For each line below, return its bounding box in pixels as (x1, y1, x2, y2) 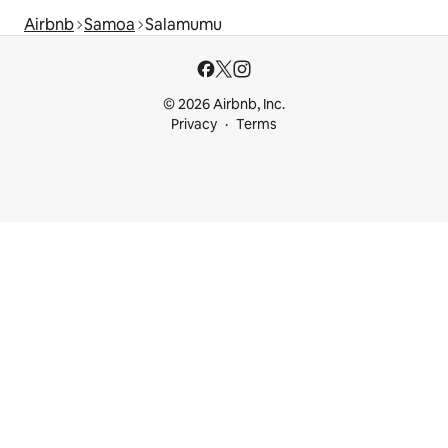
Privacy (171, 115, 217, 134)
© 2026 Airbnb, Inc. (163, 95, 285, 114)
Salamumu (145, 14, 222, 36)
